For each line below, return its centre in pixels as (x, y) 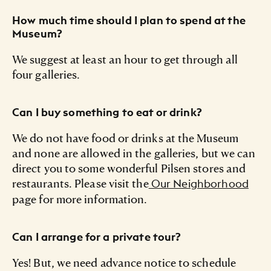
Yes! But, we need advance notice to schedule (124, 263)
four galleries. (46, 74)
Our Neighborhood (198, 184)
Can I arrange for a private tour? (97, 237)
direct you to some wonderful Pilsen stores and (129, 168)
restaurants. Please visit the (80, 183)
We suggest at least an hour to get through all (125, 59)
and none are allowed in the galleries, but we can (134, 153)
